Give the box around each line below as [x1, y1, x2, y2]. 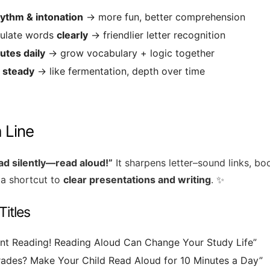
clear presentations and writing [63, 174, 211, 186]
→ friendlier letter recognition [88, 28, 225, 41]
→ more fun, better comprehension [83, 10, 245, 23]
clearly [57, 28, 88, 41]
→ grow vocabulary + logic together [45, 46, 215, 59]
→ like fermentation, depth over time [34, 64, 205, 77]
